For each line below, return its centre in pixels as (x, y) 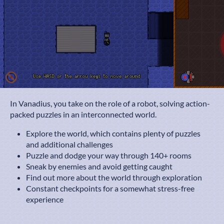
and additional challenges (69, 144)
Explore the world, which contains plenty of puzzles (113, 133)
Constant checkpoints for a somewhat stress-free (110, 188)
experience (45, 199)
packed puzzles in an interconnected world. (83, 114)
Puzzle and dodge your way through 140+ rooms (109, 155)
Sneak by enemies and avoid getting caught (99, 166)
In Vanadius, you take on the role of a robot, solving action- (110, 103)
